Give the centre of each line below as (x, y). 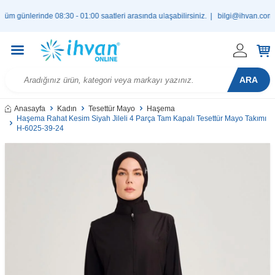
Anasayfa (30, 109)
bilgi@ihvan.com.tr (232, 16)
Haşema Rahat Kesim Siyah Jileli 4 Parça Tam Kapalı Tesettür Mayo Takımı (141, 118)
